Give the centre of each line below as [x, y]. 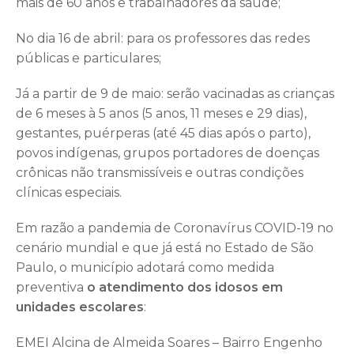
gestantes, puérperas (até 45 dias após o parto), [163, 133]
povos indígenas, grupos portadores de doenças [168, 153]
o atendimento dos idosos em [185, 287]
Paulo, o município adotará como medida [145, 267]
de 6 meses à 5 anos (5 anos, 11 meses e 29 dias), [161, 113]
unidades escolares [80, 307]
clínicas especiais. [69, 192]
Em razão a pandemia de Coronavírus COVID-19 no [175, 228]
